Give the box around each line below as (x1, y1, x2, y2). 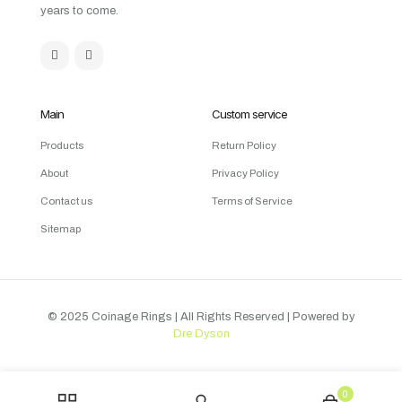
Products (40, 140, 83, 152)
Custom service (212, 107, 287, 122)
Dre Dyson (172, 328, 230, 341)
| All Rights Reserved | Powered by (174, 310, 355, 324)
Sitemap (40, 223, 81, 235)
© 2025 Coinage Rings (47, 310, 175, 324)
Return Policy (212, 140, 276, 152)
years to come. (40, 4, 118, 18)
